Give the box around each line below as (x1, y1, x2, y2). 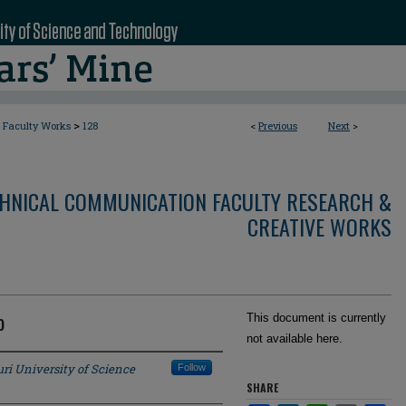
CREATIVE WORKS (247, 210, 391, 243)
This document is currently (246, 311, 386, 324)
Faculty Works (3, 119, 71, 132)
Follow (178, 362, 206, 372)
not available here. (246, 332, 343, 345)
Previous (258, 119, 297, 132)
